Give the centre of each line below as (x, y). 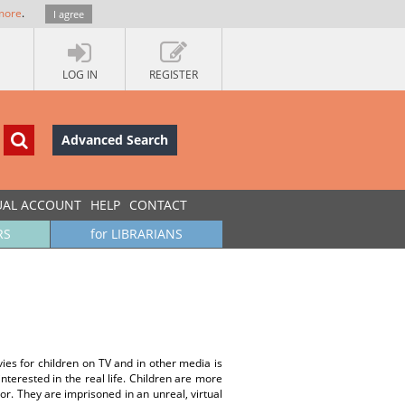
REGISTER (174, 75)
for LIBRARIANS (137, 234)
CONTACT (158, 205)
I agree (69, 14)
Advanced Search (115, 140)
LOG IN (80, 75)
